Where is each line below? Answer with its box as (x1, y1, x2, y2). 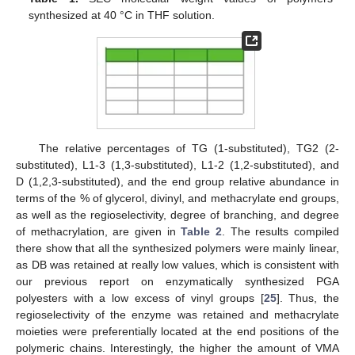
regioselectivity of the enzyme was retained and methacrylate (16, 308, 339, 322)
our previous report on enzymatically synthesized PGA (16, 275, 339, 288)
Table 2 (181, 225, 223, 239)
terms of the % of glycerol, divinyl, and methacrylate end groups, (16, 192, 339, 205)
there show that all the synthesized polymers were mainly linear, (16, 242, 339, 255)
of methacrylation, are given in (16, 225, 181, 239)
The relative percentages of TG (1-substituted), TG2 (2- (38, 142, 339, 155)
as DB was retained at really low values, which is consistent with (16, 258, 339, 272)
